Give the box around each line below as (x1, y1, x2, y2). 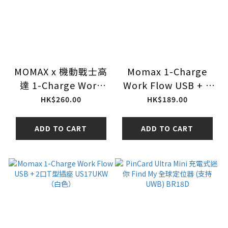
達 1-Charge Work (19, 78, 102, 92)
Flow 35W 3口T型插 (16, 92, 105, 105)
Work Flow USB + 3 (123, 78, 211, 92)
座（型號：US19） (20, 105, 102, 119)
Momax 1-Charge (127, 64, 207, 78)
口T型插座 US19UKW (120, 92, 214, 105)
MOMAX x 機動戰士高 (14, 64, 107, 78)
